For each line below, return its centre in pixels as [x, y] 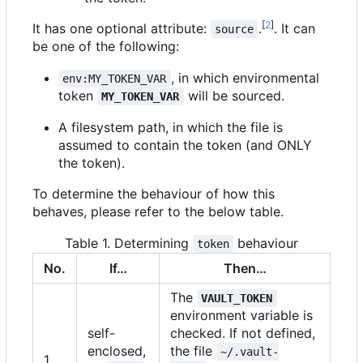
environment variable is [241, 315]
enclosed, [117, 350]
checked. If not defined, [243, 333]
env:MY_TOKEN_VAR [115, 78]
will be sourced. [234, 95]
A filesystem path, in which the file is [171, 127]
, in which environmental [247, 77]
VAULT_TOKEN [237, 298]
